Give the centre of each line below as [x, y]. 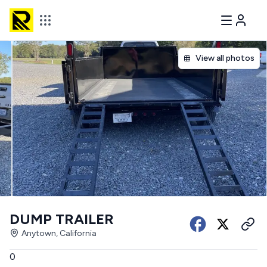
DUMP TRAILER [62, 219]
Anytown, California [59, 233]
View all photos [225, 58]
